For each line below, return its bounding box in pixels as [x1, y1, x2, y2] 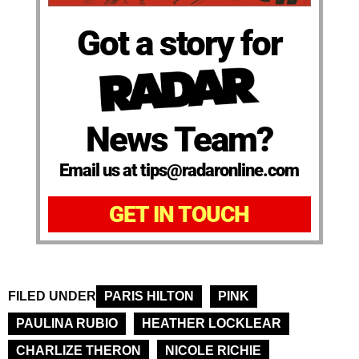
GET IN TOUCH [109, 201, 250, 228]
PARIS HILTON [104, 289, 194, 304]
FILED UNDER [8, 289, 96, 304]
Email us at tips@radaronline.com [59, 160, 300, 181]
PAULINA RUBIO [16, 317, 118, 331]
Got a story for [76, 22, 282, 64]
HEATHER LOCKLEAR [142, 317, 281, 331]
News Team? [86, 119, 273, 161]
